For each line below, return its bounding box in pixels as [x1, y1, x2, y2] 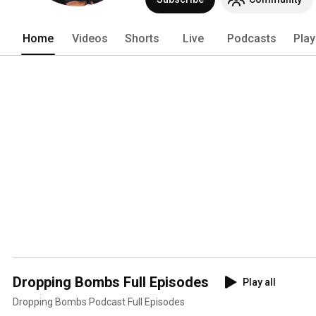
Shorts [125, 31, 159, 45]
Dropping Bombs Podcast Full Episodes [13, 296, 185, 308]
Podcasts [227, 31, 276, 45]
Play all [243, 276, 276, 288]
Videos [72, 31, 108, 45]
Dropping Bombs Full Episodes [13, 273, 209, 291]
